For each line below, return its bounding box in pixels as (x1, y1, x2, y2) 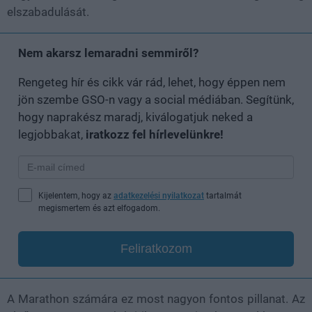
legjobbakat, (18, 127, 86, 141)
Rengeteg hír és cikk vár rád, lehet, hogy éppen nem (18, 75, 286, 89)
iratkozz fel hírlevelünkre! (86, 127, 224, 141)
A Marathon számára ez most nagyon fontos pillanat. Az (7, 291, 305, 306)
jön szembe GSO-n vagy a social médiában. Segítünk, (18, 92, 294, 107)
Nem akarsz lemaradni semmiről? (18, 45, 198, 60)
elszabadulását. (7, 4, 89, 19)
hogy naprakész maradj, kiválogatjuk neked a (18, 109, 253, 124)
